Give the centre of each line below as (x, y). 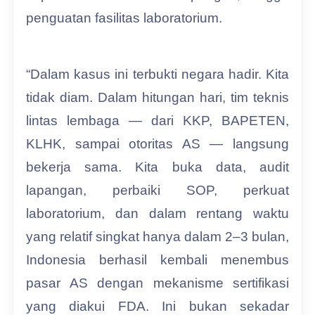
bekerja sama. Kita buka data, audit (157, 167)
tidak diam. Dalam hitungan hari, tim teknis (157, 97)
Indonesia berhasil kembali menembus (157, 259)
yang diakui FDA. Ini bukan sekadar (157, 306)
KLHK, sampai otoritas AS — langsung (157, 143)
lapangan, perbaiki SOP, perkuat (157, 190)
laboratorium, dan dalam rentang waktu (157, 213)
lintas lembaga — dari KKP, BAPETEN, (157, 120)
